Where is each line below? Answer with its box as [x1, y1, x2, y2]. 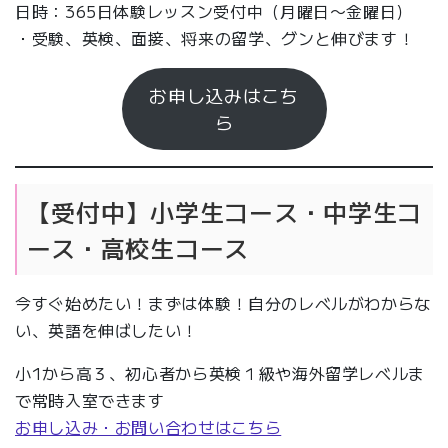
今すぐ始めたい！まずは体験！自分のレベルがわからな [15, 290, 431, 315]
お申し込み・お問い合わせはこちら [15, 414, 282, 439]
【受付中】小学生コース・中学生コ [26, 193, 423, 229]
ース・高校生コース [26, 229, 250, 265]
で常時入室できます [15, 387, 165, 412]
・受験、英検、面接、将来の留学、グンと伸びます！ [15, 26, 415, 51]
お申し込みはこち [149, 82, 299, 109]
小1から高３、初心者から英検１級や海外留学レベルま [15, 360, 426, 385]
